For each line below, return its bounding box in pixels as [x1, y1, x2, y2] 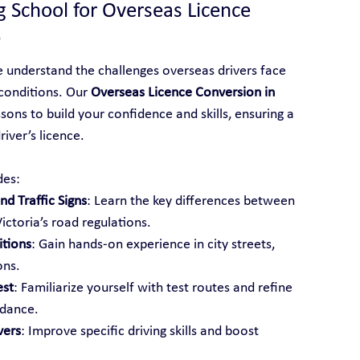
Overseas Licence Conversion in [90, 84, 278, 100]
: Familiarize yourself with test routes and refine [13, 280, 296, 296]
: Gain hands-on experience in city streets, [31, 236, 278, 252]
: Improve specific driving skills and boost [20, 323, 262, 339]
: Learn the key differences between [86, 193, 298, 209]
